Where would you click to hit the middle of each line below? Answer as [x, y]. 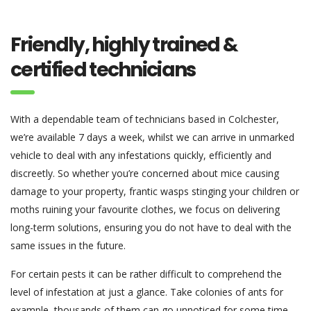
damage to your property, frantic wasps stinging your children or [155, 191]
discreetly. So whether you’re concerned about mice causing [145, 173]
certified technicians [103, 70]
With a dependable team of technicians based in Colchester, [145, 119]
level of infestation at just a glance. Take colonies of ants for [147, 292]
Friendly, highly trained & [124, 45]
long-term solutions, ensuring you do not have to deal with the [151, 227]
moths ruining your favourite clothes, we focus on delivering [145, 209]
